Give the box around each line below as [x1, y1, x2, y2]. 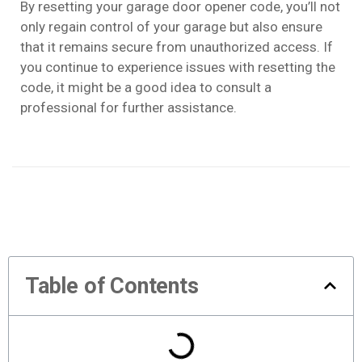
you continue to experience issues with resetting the [20, 59, 335, 76]
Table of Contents [25, 272, 199, 299]
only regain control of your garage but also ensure [20, 19, 322, 36]
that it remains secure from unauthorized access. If [20, 39, 333, 56]
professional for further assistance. [20, 99, 237, 116]
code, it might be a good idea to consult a [20, 79, 271, 96]
